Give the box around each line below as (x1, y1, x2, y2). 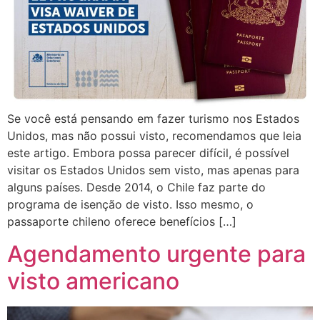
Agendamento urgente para (7, 239, 306, 268)
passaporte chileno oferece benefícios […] (7, 214, 236, 229)
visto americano (7, 266, 179, 295)
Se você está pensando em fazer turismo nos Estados (7, 111, 299, 126)
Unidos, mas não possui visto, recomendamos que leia (7, 129, 301, 144)
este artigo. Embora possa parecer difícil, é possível (7, 146, 289, 161)
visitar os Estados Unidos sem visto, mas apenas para (7, 163, 299, 178)
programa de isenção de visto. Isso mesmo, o (7, 197, 254, 212)
